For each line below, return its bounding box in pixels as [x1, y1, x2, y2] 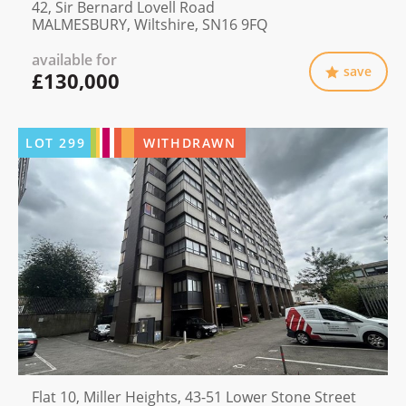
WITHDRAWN [143, 134, 237, 152]
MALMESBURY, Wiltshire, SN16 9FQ [32, 14, 267, 35]
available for [32, 50, 117, 71]
